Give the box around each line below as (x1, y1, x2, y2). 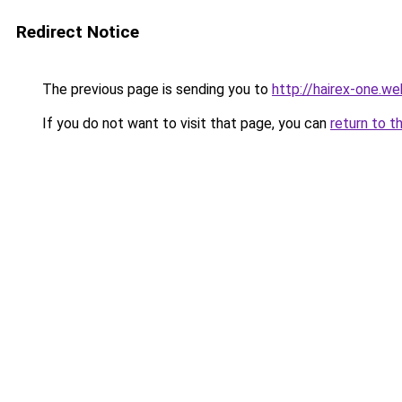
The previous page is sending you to (39, 81, 272, 98)
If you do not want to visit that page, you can (39, 115, 330, 132)
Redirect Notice (16, 22, 139, 42)
